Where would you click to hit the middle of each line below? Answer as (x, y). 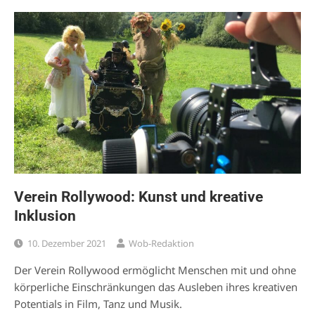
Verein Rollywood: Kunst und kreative (139, 197)
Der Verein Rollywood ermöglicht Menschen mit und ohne (155, 270)
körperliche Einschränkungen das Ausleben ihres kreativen (156, 287)
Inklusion (45, 216)
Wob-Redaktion (161, 243)
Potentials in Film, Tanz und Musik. (98, 303)
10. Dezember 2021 (67, 243)
